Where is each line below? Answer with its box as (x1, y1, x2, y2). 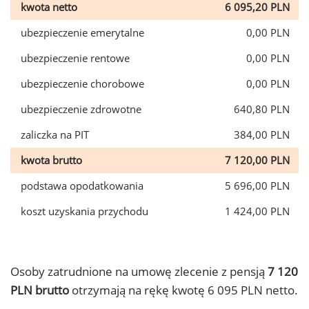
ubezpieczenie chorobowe (21, 77, 144, 90)
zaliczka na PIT (21, 128, 89, 141)
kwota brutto (21, 153, 82, 167)
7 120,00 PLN (225, 153, 290, 167)
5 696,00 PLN (225, 179, 290, 192)
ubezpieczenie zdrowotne (21, 102, 141, 116)
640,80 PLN (234, 102, 290, 116)
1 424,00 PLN (225, 204, 290, 218)
